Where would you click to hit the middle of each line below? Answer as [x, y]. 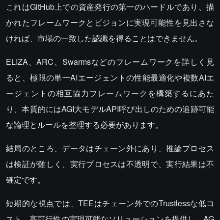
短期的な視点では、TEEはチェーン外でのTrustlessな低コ [110, 203]
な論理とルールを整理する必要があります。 [84, 124]
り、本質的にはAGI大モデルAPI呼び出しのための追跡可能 [110, 109]
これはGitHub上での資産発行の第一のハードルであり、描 [110, 7]
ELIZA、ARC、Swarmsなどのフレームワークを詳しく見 [110, 62]
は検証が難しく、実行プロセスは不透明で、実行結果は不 [110, 164]
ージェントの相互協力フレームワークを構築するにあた [110, 93]
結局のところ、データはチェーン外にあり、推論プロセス [110, 148]
